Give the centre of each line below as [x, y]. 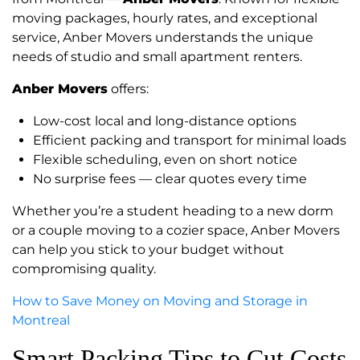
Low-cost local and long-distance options [165, 121]
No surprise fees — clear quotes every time [170, 179]
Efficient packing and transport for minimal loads [190, 141]
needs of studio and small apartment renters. [157, 57]
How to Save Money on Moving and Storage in [160, 301]
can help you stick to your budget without [148, 250]
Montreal [41, 321]
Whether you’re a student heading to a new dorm [173, 211]
